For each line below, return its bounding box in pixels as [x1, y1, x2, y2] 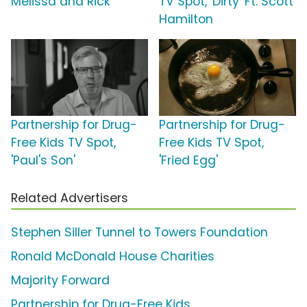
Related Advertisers [11, 190, 128, 207]
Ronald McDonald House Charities [11, 248, 214, 265]
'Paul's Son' [11, 152, 75, 169]
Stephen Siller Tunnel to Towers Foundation [11, 224, 268, 241]
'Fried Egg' [159, 152, 218, 169]
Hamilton [159, 11, 213, 28]
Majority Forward [11, 272, 110, 289]
